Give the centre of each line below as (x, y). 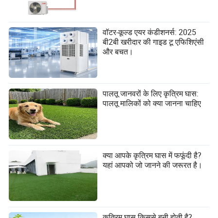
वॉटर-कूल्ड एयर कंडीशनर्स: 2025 (150, 32)
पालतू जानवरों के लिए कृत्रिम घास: (151, 94)
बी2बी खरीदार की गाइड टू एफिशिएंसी (154, 42)
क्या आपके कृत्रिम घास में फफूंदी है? (152, 155)
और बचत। (118, 51)
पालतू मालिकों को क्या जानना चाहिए (152, 103)
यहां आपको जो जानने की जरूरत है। (153, 165)
